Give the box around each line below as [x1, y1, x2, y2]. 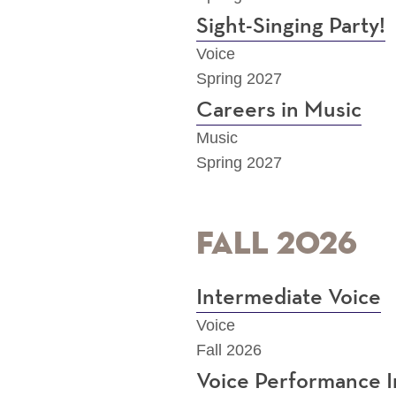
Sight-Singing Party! [196, 15, 385, 39]
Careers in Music [196, 99, 362, 123]
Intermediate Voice [196, 286, 381, 310]
